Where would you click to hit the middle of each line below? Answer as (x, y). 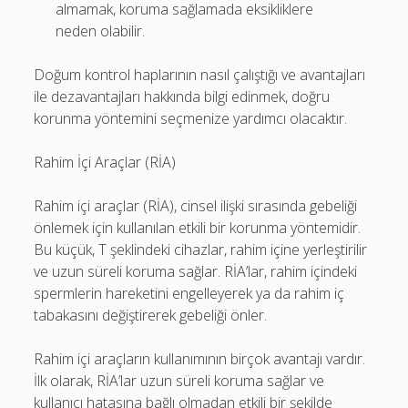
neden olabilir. (101, 31)
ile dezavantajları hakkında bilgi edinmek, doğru (182, 97)
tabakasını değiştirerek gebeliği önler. (151, 315)
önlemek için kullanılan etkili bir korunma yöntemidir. (198, 228)
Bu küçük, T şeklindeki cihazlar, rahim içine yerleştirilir (201, 250)
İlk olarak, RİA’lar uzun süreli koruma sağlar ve (179, 381)
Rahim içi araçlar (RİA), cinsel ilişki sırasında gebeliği (196, 206)
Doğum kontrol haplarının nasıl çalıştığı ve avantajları (200, 75)
